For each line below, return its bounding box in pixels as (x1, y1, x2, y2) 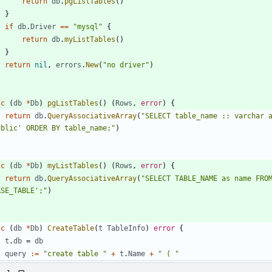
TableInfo (107, 223, 145, 233)
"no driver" (103, 60, 149, 69)
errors (56, 60, 81, 69)
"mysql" (73, 22, 103, 31)
